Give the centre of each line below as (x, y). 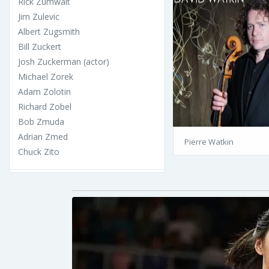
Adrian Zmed (43, 136)
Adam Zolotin (44, 91)
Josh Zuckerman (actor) (64, 61)
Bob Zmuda (41, 121)
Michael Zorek (46, 76)
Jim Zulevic (39, 16)
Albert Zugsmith (49, 31)
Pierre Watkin (209, 141)
